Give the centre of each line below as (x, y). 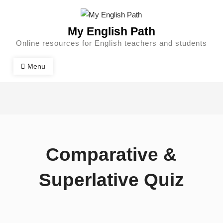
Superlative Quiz (111, 180)
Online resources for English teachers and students (111, 43)
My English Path (111, 31)
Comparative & (111, 154)
